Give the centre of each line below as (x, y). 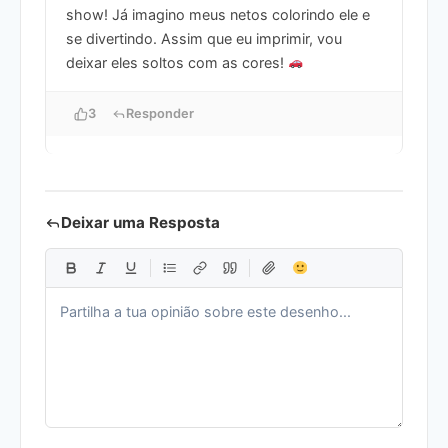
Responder (160, 113)
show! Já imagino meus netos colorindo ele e (218, 14)
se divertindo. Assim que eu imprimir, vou (204, 38)
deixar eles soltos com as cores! (177, 62)
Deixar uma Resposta (140, 222)
